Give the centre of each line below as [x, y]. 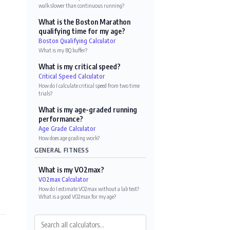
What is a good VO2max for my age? [77, 196]
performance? [61, 119]
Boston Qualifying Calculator [77, 41]
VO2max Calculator [63, 179]
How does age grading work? [69, 138]
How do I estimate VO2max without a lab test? [89, 188]
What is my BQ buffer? [63, 50]
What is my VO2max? [71, 169]
